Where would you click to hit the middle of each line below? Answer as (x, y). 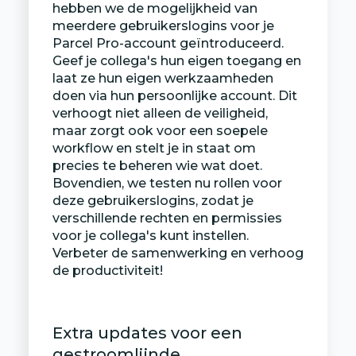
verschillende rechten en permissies (167, 218)
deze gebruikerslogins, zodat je (153, 200)
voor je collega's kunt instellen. (150, 235)
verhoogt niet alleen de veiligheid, (160, 113)
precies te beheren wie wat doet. (157, 165)
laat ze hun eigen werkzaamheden (163, 78)
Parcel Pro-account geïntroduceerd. (168, 43)
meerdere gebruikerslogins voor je (163, 25)
